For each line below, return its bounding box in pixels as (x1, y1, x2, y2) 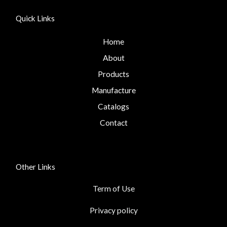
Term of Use (92, 184, 135, 194)
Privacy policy (89, 206, 138, 215)
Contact (99, 118, 128, 128)
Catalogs (98, 102, 129, 111)
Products (98, 69, 129, 79)
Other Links (16, 162, 55, 172)
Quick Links (16, 14, 55, 23)
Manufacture (91, 86, 136, 95)
